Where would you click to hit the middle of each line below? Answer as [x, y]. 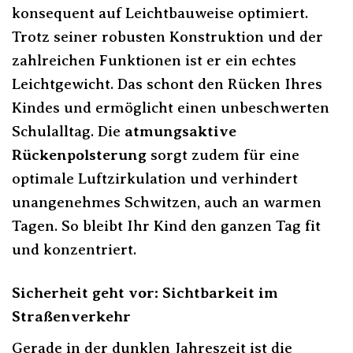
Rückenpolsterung [79, 155]
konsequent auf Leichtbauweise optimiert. [160, 13]
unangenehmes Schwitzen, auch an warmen [167, 203]
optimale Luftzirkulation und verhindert [155, 179]
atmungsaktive [180, 132]
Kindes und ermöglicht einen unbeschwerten [171, 108]
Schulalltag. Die [68, 132]
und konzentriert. [74, 250]
